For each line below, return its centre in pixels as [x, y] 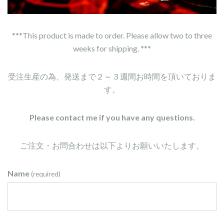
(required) [46, 174]
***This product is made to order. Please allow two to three [112, 35]
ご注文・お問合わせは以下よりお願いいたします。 [112, 145]
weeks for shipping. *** [112, 48]
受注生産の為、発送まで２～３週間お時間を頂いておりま [112, 76]
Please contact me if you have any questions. [112, 117]
